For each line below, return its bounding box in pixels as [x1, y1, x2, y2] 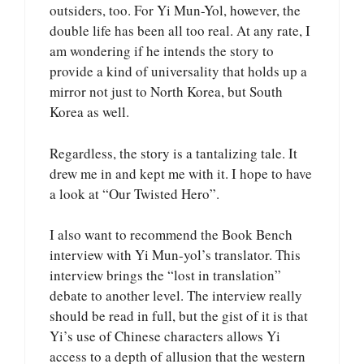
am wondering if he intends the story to [50, 41, 274, 61]
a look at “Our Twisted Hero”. [50, 184, 219, 203]
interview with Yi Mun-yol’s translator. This [50, 245, 301, 265]
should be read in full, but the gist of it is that [50, 306, 308, 326]
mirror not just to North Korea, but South [50, 82, 283, 102]
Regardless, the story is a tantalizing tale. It [50, 143, 297, 162]
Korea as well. [50, 102, 129, 122]
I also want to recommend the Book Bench [50, 225, 292, 245]
